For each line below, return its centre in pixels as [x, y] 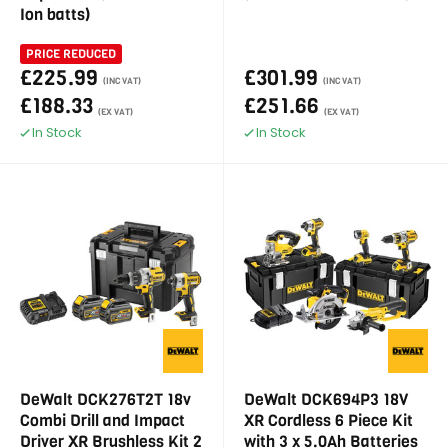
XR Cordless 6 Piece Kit [328, 420]
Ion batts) [55, 14]
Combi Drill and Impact [102, 420]
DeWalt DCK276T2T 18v [105, 399]
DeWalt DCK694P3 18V [326, 399]
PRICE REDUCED [71, 54]
